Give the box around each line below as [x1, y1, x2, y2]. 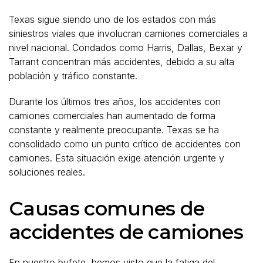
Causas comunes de [9, 195, 205, 221]
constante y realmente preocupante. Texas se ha [9, 123, 219, 136]
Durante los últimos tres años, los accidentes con [9, 95, 221, 107]
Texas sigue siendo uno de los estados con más [9, 13, 216, 25]
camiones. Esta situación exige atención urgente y [9, 151, 224, 164]
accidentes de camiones [9, 219, 244, 244]
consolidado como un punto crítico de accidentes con [9, 137, 241, 150]
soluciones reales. [9, 166, 85, 178]
